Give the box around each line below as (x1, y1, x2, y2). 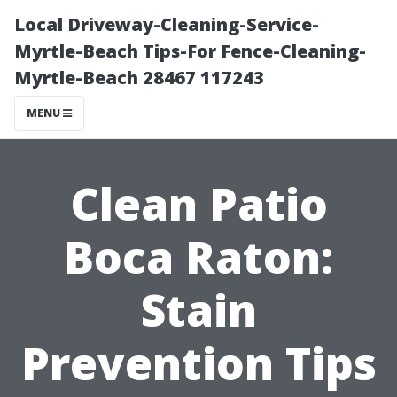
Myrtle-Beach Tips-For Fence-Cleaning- (14, 39, 366, 63)
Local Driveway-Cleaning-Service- (14, 12, 319, 36)
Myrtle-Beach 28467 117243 (14, 66, 264, 90)
